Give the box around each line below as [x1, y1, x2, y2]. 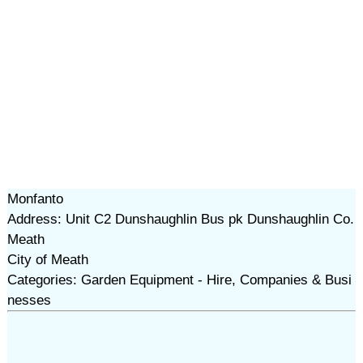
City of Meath [6, 252, 88, 267]
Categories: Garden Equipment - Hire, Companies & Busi [6, 272, 352, 288]
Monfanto [6, 191, 63, 207]
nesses [6, 293, 51, 308]
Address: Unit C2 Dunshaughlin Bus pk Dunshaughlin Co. [6, 211, 354, 227]
